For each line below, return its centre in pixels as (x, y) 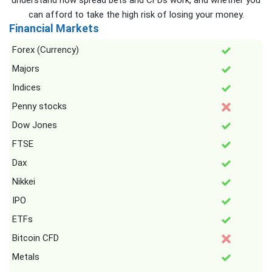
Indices (26, 87)
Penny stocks (39, 106)
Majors (26, 69)
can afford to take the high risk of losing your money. (136, 15)
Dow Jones (35, 125)
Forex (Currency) (46, 50)
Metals (26, 257)
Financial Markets (54, 28)
